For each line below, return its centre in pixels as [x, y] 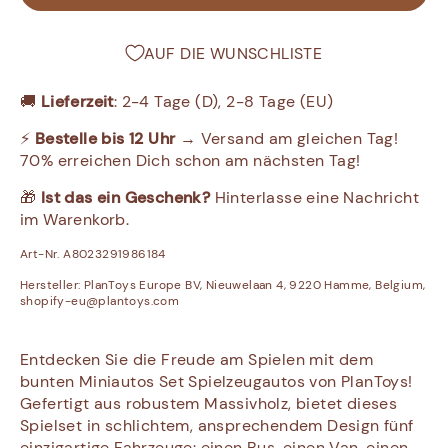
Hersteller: [50, 285]
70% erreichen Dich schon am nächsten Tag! [190, 161]
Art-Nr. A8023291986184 [93, 254]
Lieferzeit [77, 102]
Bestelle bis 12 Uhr [105, 139]
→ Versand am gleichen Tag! [287, 139]
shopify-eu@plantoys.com [100, 301]
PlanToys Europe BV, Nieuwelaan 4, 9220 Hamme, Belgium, [253, 285]
